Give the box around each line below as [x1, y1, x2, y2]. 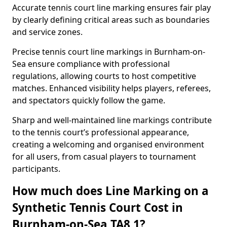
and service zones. [12, 26, 83, 37]
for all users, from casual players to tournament [12, 151, 196, 162]
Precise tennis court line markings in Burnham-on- [12, 46, 205, 57]
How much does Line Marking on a [12, 183, 209, 199]
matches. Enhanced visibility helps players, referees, [12, 83, 211, 94]
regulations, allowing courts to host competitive [12, 70, 196, 82]
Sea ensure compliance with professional [12, 58, 170, 69]
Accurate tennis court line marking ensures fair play [12, 2, 211, 13]
